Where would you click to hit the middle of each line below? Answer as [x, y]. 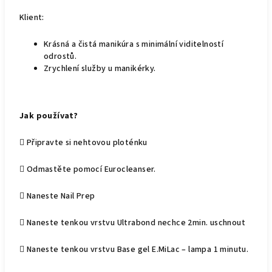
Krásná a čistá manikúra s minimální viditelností [134, 44]
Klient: [32, 18]
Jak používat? [49, 116]
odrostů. [60, 56]
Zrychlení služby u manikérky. [100, 69]
